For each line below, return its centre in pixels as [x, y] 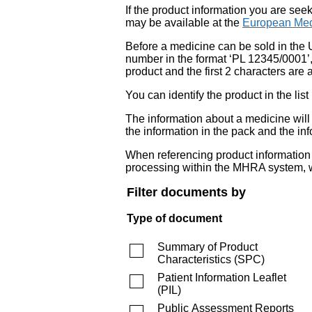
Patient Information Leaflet [222, 277]
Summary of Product [208, 247]
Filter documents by [186, 192]
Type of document [174, 218]
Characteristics [194, 259]
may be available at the [184, 22]
